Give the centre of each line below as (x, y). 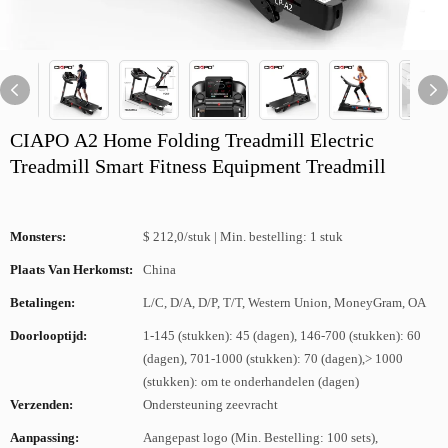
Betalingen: (42, 302)
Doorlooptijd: (48, 335)
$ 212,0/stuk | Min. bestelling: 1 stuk (243, 236)
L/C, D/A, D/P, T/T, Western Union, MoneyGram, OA (284, 302)
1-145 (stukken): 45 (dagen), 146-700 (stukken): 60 (282, 335)
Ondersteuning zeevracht (210, 404)
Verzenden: (41, 404)
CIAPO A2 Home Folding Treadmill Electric (192, 140)
